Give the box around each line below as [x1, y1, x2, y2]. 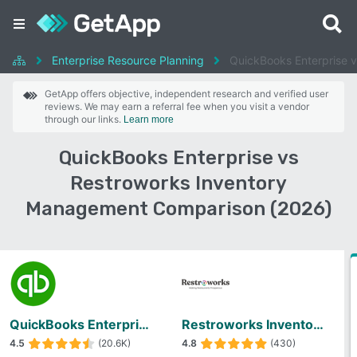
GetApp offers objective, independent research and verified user [45, 88, 328, 100]
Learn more [124, 114, 174, 125]
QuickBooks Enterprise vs [58, 147, 299, 169]
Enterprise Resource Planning [52, 53, 204, 67]
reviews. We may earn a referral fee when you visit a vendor [45, 100, 309, 112]
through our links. [45, 113, 124, 125]
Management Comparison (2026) [25, 198, 331, 220]
